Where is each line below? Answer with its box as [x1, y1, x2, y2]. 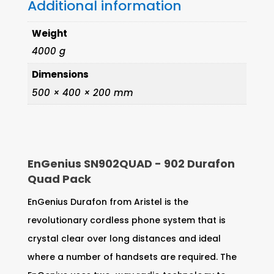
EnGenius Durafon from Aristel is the [27, 196, 188, 209]
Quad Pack [27, 171, 91, 187]
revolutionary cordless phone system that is [27, 214, 226, 227]
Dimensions [32, 68, 89, 81]
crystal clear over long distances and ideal [27, 232, 221, 245]
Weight [32, 26, 68, 40]
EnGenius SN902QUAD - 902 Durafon [27, 156, 235, 172]
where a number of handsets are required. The [27, 251, 237, 264]
